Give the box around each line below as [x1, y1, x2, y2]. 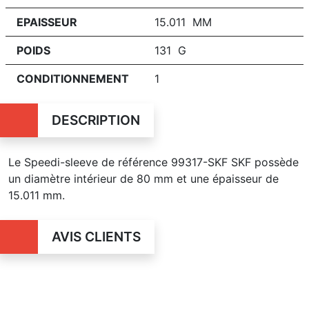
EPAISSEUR [17, 14, 77, 29]
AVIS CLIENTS [51, 228, 141, 245]
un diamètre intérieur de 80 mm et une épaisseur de [8, 171, 279, 186]
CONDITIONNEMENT [17, 71, 129, 86]
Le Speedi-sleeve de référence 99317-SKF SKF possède [8, 154, 299, 169]
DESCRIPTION [51, 111, 140, 128]
